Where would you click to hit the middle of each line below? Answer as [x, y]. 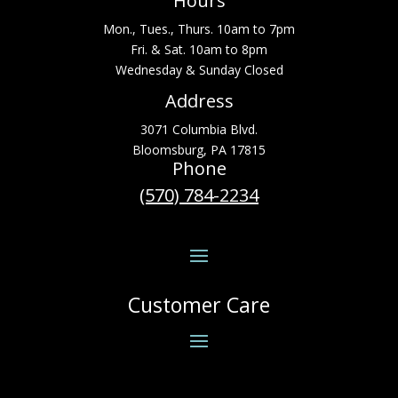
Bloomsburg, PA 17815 [199, 149]
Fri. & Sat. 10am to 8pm [199, 49]
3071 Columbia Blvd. [199, 129]
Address [199, 100]
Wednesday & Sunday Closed [199, 69]
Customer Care [199, 304]
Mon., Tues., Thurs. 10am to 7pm [199, 28]
